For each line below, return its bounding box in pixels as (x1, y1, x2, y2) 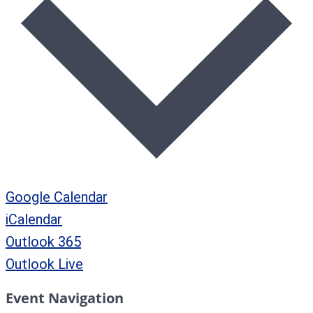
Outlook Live (6, 256, 83, 273)
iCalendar (6, 211, 62, 228)
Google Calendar (6, 189, 108, 206)
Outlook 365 (6, 233, 81, 251)
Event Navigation (6, 289, 124, 308)
